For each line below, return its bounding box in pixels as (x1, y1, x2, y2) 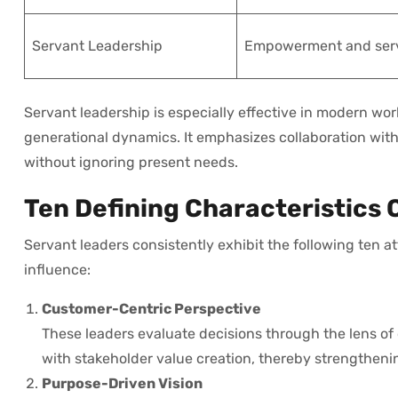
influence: (24, 260, 91, 278)
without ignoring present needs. (24, 153, 238, 171)
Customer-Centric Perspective (42, 299, 261, 317)
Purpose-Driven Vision (42, 374, 203, 392)
